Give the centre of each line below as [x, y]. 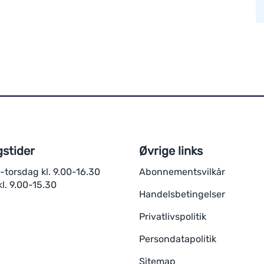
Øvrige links [171, 151]
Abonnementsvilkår [182, 172]
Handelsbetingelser [182, 194]
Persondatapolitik [177, 239]
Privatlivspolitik [172, 217]
